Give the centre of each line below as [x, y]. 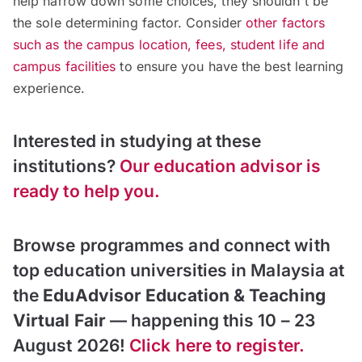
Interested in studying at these [137, 141]
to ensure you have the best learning [230, 67]
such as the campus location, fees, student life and [169, 45]
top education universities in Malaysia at [179, 271]
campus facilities [65, 67]
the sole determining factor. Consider [130, 23]
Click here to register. [217, 346]
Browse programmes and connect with [172, 246]
